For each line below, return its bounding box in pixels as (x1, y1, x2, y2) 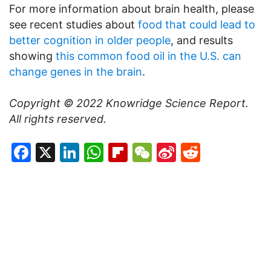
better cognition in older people (9, 34, 171, 47)
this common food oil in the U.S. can (56, 50, 241, 63)
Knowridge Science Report (106, 97, 246, 110)
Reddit (200, 140, 260, 165)
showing (9, 50, 56, 63)
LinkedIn (79, 140, 156, 165)
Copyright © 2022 (9, 97, 106, 110)
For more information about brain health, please (9, 2, 254, 16)
